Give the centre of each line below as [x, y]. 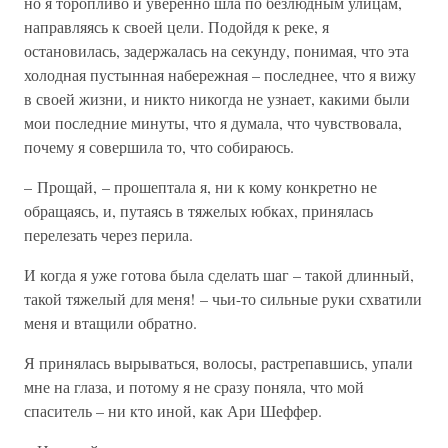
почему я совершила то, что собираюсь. [159, 146]
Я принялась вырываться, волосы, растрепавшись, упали [218, 362]
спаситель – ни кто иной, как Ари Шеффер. [173, 410]
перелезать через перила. [108, 234]
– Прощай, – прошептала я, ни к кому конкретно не [200, 186]
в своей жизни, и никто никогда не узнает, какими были [217, 98]
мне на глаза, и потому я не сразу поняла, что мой [194, 386]
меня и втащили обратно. [110, 322]
